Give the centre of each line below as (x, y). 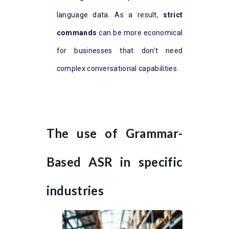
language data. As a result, (110, 15)
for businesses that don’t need (120, 51)
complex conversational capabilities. (118, 69)
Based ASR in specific (114, 162)
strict (173, 15)
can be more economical (140, 33)
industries (75, 191)
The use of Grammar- (114, 133)
